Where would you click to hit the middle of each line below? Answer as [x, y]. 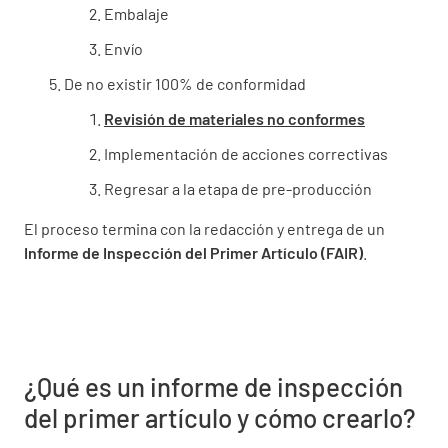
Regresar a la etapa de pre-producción [238, 188]
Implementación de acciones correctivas [246, 153]
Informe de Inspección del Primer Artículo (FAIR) [193, 252]
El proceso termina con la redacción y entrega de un [204, 228]
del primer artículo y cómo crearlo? [220, 417]
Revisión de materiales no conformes [234, 118]
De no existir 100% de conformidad [185, 83]
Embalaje [136, 13]
